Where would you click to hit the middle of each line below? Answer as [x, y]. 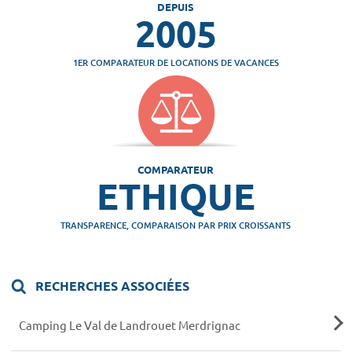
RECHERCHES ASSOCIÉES [111, 286]
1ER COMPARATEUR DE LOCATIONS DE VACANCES [176, 63]
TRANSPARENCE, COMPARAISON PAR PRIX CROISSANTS [176, 225]
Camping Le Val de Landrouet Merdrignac [129, 325]
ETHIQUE [176, 195]
